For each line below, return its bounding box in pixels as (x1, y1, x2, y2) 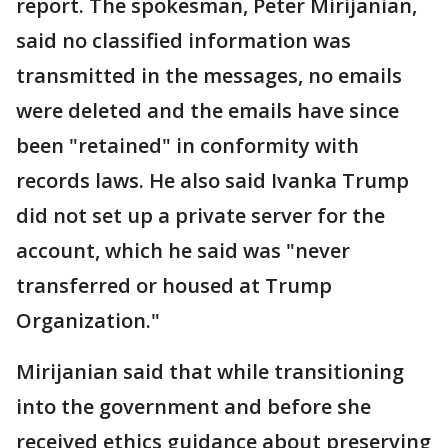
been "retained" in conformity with (16, 132, 359, 160)
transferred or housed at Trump (16, 272, 332, 300)
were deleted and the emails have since (16, 97, 399, 125)
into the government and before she (16, 393, 371, 421)
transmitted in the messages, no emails (16, 62, 402, 90)
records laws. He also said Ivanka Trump (16, 167, 409, 195)
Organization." (16, 307, 160, 335)
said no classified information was (16, 27, 351, 55)
